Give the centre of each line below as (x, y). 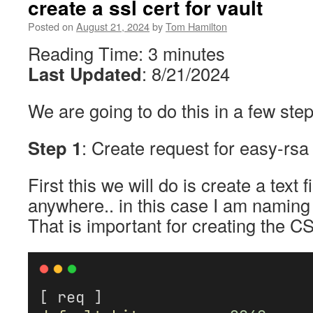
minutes (194, 53)
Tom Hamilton (196, 26)
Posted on (51, 26)
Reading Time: (88, 53)
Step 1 (55, 148)
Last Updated (85, 74)
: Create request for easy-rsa (195, 147)
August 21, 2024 (113, 26)
